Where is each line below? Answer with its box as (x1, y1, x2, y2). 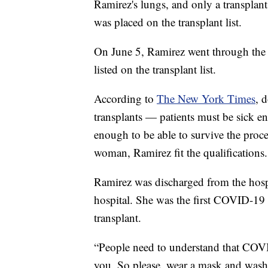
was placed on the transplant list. (94, 14, 242, 30)
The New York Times (157, 91, 255, 106)
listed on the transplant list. (94, 62, 216, 77)
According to (94, 91, 157, 106)
